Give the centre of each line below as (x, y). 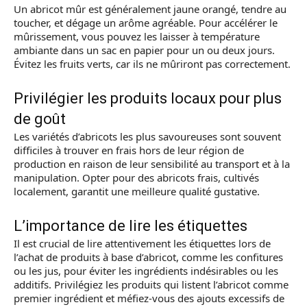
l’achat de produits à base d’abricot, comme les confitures (148, 257)
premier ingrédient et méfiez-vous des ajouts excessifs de (149, 298)
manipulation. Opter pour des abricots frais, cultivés (136, 177)
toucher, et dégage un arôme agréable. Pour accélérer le (146, 23)
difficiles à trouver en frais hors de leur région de (129, 150)
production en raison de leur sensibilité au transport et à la (152, 164)
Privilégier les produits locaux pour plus (148, 98)
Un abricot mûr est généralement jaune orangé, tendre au (150, 9)
